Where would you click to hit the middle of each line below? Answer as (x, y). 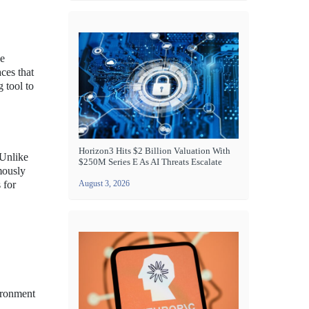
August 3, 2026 (104, 184)
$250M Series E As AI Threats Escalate (150, 162)
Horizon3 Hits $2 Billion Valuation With (154, 151)
